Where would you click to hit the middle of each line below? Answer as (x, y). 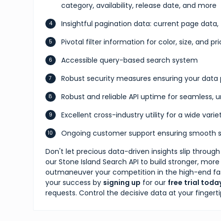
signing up (122, 183)
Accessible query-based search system (130, 60)
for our (154, 183)
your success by (74, 183)
